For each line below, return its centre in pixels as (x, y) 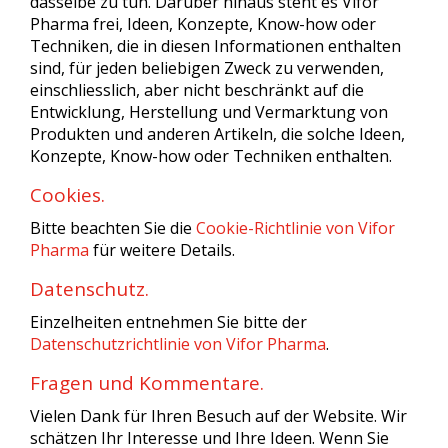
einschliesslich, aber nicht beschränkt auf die (197, 90)
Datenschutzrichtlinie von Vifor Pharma (178, 344)
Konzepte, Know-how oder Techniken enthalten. (211, 156)
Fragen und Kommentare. (147, 383)
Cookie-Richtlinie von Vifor (295, 228)
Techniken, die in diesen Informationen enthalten (215, 46)
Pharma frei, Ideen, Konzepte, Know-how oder (203, 24)
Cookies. (67, 195)
